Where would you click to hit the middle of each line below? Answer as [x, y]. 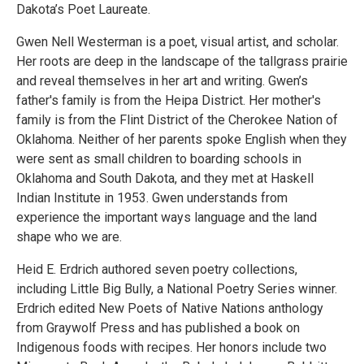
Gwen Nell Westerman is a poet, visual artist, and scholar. [178, 41]
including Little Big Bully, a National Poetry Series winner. [177, 288]
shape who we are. [69, 236]
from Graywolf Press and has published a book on [158, 327]
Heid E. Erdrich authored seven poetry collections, [157, 269]
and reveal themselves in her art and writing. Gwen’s [162, 80]
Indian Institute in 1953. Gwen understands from [152, 197]
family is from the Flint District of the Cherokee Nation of [177, 119]
